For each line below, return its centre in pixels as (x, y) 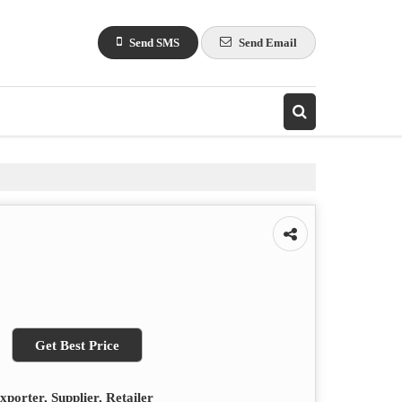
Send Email (268, 42)
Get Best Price (77, 345)
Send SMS (154, 42)
